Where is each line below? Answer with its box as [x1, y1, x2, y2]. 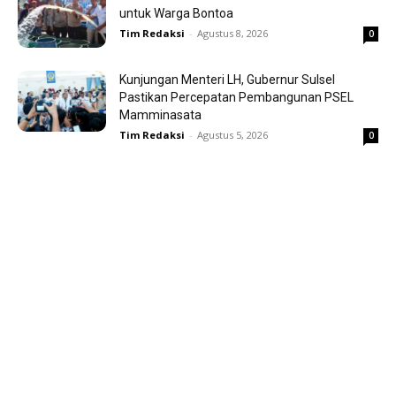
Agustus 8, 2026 [197, 26, 268, 40]
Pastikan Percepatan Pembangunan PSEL [119, 89, 354, 104]
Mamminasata [119, 107, 202, 122]
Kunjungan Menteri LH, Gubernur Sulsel [119, 72, 335, 87]
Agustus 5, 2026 [197, 127, 268, 141]
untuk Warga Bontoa [119, 5, 233, 20]
